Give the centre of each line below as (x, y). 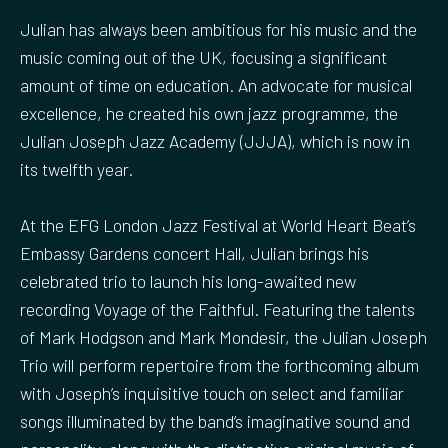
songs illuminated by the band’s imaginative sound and (215, 420)
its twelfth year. (76, 168)
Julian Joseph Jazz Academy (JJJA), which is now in (215, 140)
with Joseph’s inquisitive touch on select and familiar (212, 392)
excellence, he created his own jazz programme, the (209, 112)
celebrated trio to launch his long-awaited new (188, 280)
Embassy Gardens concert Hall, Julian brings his (194, 252)
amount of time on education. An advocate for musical (216, 84)
